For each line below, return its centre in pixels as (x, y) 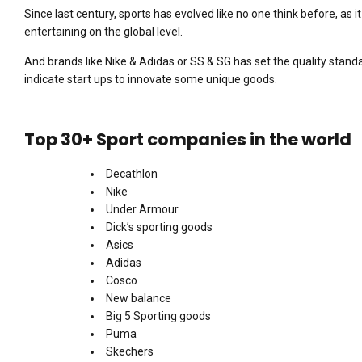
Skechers (130, 352)
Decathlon (132, 174)
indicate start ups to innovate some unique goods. (151, 79)
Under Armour (142, 210)
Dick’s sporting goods (159, 227)
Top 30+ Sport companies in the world (188, 139)
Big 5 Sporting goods (158, 316)
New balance (139, 299)
